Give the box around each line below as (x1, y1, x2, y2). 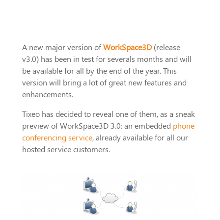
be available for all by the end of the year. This (22, 65, 177, 76)
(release (153, 42, 180, 53)
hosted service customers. (22, 144, 110, 155)
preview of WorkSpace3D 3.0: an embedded (22, 120, 173, 131)
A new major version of (22, 42, 103, 53)
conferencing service (22, 132, 92, 143)
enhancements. (22, 89, 73, 100)
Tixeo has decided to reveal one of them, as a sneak (22, 109, 195, 119)
